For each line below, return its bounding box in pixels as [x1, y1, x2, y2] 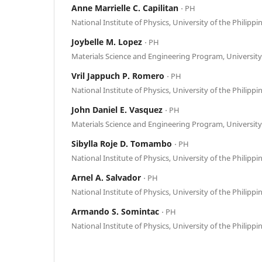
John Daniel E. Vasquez [71, 104, 165, 115]
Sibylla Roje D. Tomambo [71, 137, 174, 149]
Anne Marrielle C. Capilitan [71, 2, 181, 13]
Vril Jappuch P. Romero [71, 70, 167, 81]
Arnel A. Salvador [71, 171, 143, 183]
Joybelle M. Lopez [71, 36, 144, 47]
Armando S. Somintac [71, 205, 161, 217]
